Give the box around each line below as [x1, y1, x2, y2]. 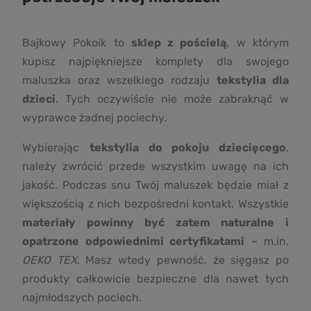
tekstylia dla [217, 73, 289, 87]
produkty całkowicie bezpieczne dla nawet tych [22, 271, 289, 285]
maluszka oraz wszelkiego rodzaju [22, 73, 217, 87]
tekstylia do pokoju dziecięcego [89, 140, 286, 154]
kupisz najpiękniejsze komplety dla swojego [22, 54, 289, 68]
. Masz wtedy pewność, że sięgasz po [76, 253, 289, 267]
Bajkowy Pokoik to [22, 35, 131, 49]
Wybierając [22, 140, 90, 154]
